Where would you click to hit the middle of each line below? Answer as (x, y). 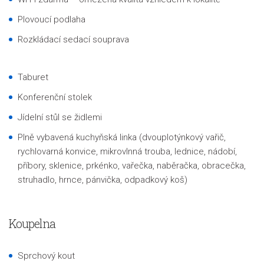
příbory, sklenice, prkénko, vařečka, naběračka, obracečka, (132, 166)
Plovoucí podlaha (52, 19)
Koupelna (32, 223)
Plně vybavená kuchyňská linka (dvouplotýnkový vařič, (122, 137)
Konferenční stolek (55, 97)
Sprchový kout (46, 256)
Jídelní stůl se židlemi (60, 117)
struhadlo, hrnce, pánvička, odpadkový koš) (103, 180)
